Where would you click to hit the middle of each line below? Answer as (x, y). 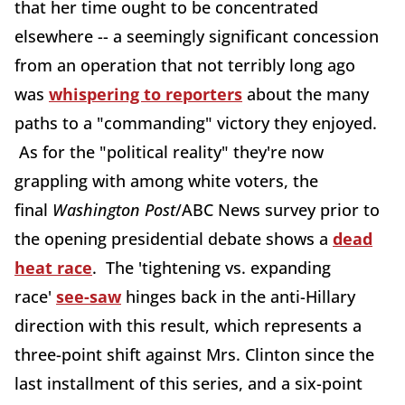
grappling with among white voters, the (166, 181)
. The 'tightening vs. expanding (212, 268)
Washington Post (114, 210)
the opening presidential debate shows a (174, 239)
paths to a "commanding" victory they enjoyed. (196, 123)
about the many (306, 94)
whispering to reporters (146, 94)
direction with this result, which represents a (188, 325)
